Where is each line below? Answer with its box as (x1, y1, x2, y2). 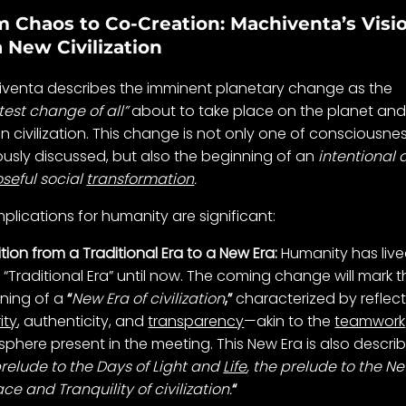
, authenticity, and (17, 311, 149, 333)
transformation (86, 169, 195, 190)
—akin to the (244, 311, 335, 333)
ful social (19, 169, 87, 190)
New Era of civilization (72, 288, 226, 310)
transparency (148, 311, 245, 333)
